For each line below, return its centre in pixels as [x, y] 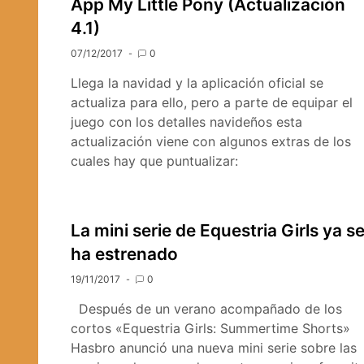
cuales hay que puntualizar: [154, 161]
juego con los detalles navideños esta [186, 122]
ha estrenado [124, 254]
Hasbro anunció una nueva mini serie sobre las [214, 348]
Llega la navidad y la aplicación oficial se [197, 83]
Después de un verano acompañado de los [206, 309]
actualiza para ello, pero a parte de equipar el [212, 102]
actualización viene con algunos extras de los [211, 141]
